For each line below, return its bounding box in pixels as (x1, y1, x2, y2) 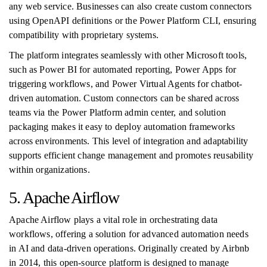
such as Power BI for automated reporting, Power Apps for (9, 64, 237, 74)
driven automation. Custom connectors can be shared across (9, 93, 240, 103)
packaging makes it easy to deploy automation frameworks (9, 122, 235, 132)
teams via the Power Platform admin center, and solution (9, 107, 226, 117)
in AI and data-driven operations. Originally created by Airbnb (9, 243, 250, 253)
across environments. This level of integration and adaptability (9, 136, 249, 146)
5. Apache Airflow (9, 188, 120, 207)
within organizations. (9, 164, 90, 175)
